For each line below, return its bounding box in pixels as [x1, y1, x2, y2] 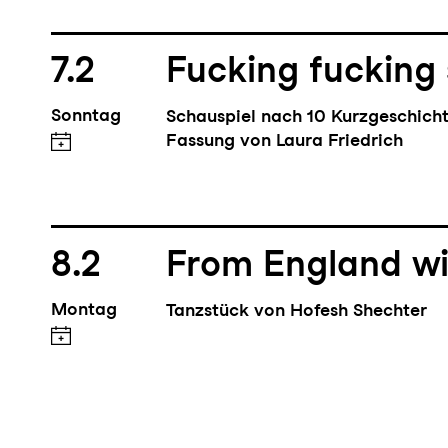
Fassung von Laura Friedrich [166, 131, 404, 153]
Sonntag [50, 106, 121, 128]
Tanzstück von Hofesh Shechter [166, 301, 428, 323]
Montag [50, 300, 117, 322]
